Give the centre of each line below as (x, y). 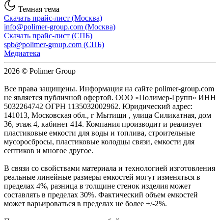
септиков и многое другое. (49, 150)
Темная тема (38, 9)
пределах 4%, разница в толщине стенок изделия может (97, 186)
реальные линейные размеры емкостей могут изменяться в (102, 177)
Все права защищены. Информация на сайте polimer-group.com (109, 88)
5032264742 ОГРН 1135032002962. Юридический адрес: (98, 106)
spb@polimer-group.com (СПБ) (54, 44)
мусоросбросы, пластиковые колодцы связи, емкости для (99, 141)
